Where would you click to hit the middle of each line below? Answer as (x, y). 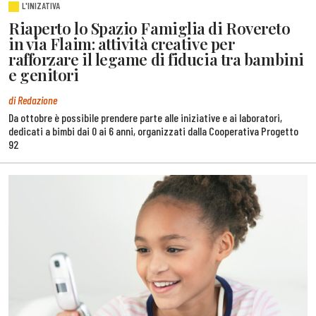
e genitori (44, 75)
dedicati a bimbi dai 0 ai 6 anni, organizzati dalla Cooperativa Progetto (153, 131)
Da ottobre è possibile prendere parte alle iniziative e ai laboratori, (145, 117)
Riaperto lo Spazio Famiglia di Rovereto (150, 29)
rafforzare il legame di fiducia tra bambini (156, 60)
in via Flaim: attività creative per (122, 44)
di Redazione (33, 99)
